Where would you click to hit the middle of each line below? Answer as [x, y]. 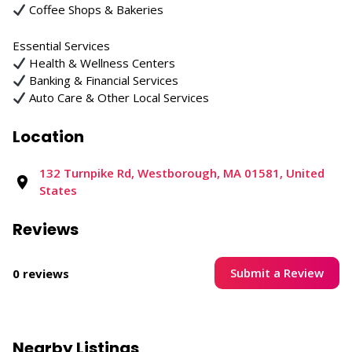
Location [48, 137]
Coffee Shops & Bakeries [95, 9]
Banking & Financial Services [103, 80]
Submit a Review [277, 273]
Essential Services [61, 46]
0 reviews [41, 273]
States [58, 190]
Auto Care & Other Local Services [118, 97]
